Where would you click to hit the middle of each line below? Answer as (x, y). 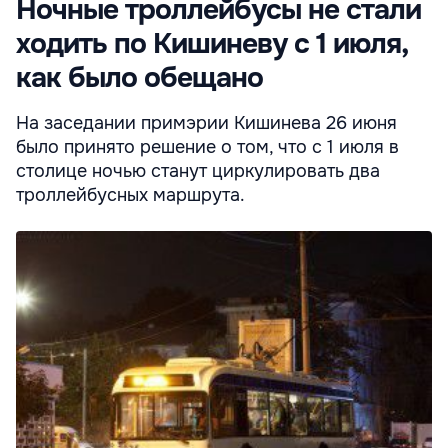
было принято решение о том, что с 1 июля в (207, 146)
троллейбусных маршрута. (130, 194)
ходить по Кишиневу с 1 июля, (211, 43)
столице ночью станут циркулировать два (198, 170)
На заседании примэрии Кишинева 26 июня (206, 122)
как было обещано (139, 77)
